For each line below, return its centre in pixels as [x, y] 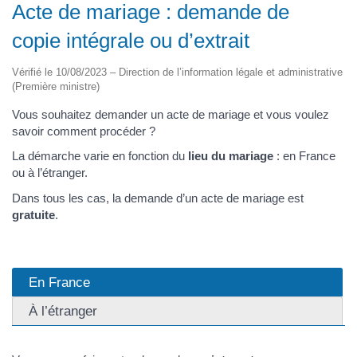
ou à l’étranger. [50, 173]
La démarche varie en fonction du [100, 156]
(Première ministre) [56, 86]
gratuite [33, 214]
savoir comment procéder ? [84, 131]
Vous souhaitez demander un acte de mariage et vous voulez [171, 114]
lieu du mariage [231, 156]
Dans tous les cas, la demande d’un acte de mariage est [158, 198]
